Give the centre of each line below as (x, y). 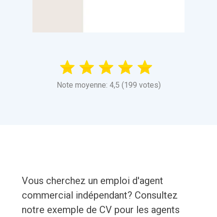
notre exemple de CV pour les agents (101, 210)
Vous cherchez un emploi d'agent (92, 181)
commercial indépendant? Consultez (100, 195)
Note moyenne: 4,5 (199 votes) (108, 85)
